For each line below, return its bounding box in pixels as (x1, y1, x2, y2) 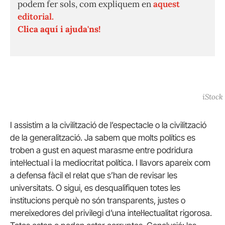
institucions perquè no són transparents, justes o (10, 195, 185, 206)
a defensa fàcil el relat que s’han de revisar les (10, 170, 177, 181)
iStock (202, 91, 223, 101)
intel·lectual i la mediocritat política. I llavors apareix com (10, 158, 210, 168)
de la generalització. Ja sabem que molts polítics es (10, 133, 195, 143)
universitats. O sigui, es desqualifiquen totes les (10, 183, 180, 193)
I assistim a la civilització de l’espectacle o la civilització (10, 120, 206, 131)
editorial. (18, 11, 54, 23)
